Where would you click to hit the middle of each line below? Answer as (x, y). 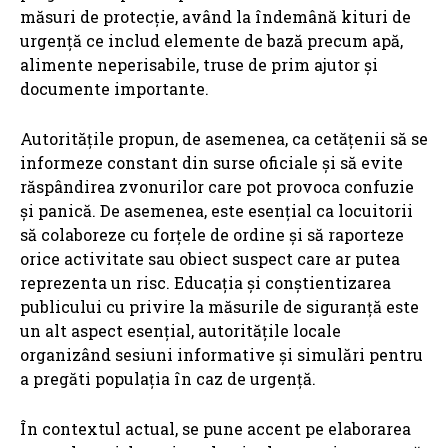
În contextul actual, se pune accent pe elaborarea (215, 429)
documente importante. (114, 89)
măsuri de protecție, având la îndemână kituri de (215, 17)
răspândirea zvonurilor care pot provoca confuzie (217, 187)
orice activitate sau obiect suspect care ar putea (210, 259)
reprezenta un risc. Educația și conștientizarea (205, 283)
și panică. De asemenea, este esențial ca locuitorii (216, 211)
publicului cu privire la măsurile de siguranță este (219, 307)
